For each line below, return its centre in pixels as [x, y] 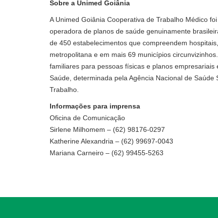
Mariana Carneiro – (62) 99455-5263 [107, 153]
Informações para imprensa [97, 106]
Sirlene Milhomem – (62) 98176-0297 [109, 129]
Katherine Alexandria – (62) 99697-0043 [116, 141]
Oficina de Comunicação [89, 118]
